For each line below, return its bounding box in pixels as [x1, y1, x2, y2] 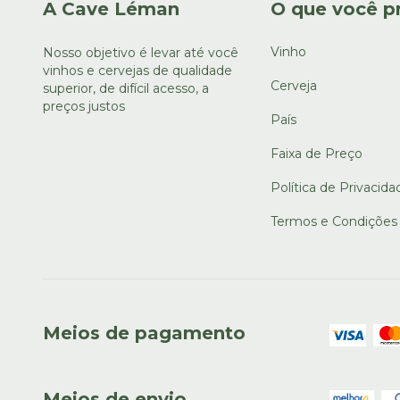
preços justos [43, 97, 125, 114]
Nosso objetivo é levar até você [43, 44, 238, 61]
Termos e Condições [270, 212, 397, 229]
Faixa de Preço [270, 145, 362, 162]
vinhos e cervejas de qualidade [43, 62, 232, 79]
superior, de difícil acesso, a [43, 79, 209, 96]
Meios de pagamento [43, 321, 246, 344]
